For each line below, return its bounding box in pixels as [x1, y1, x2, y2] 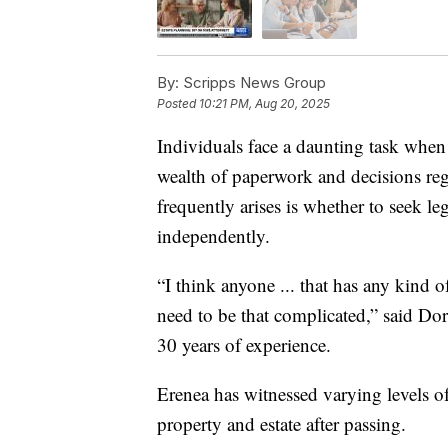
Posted [157, 95, 199, 111]
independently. [157, 222, 270, 248]
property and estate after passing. [157, 410, 406, 436]
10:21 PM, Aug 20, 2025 [199, 95, 330, 111]
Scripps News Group [179, 72, 326, 92]
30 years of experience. [157, 331, 331, 357]
